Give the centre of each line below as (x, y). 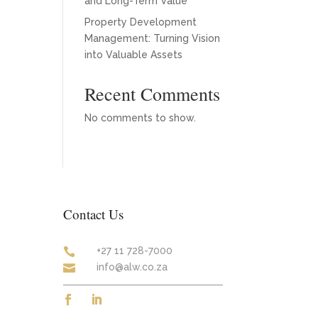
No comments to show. (141, 118)
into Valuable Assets (134, 55)
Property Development (141, 22)
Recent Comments (153, 94)
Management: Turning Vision (153, 38)
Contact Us (94, 214)
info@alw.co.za (132, 267)
